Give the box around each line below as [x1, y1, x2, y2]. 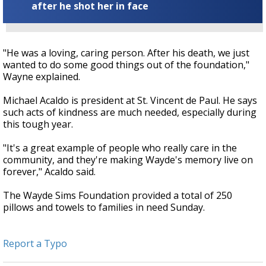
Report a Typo [3, 236, 67, 250]
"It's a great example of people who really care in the [3, 141, 237, 154]
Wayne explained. [3, 69, 80, 83]
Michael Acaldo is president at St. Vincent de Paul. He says [3, 93, 257, 107]
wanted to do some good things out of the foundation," [3, 58, 249, 71]
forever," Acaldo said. [3, 164, 96, 178]
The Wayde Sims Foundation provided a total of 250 [3, 188, 232, 202]
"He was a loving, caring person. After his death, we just [3, 46, 249, 59]
